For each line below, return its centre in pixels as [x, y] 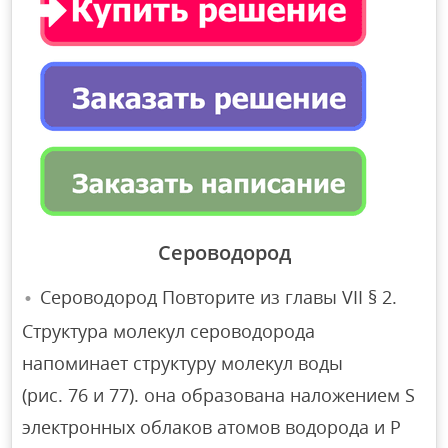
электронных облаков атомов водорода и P [212, 427]
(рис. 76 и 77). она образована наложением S [219, 395]
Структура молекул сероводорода [169, 331]
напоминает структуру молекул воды [183, 363]
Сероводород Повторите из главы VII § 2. [219, 297]
